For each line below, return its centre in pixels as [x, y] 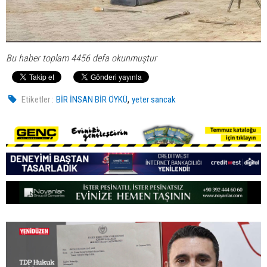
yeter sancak [154, 100]
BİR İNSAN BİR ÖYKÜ [92, 100]
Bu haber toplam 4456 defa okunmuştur [81, 58]
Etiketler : [38, 100]
